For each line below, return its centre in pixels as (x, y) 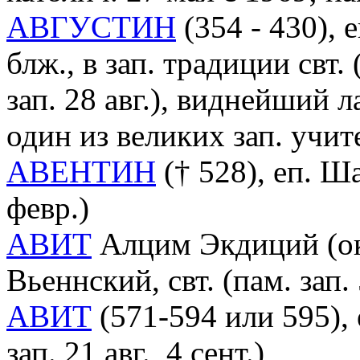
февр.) (48, 207)
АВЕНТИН (81, 171)
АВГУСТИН (91, 27)
